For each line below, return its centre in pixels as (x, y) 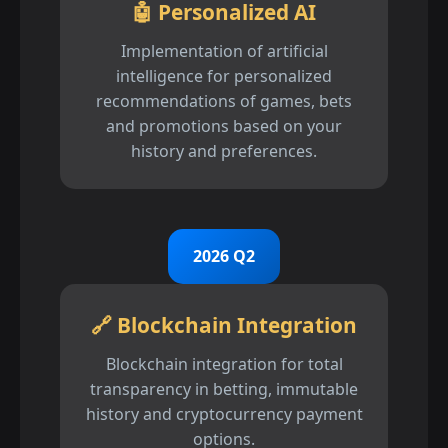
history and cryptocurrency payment (224, 414)
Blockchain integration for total (224, 364)
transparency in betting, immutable (224, 389)
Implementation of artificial (224, 51)
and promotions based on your (224, 126)
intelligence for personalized (224, 76)
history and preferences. (224, 151)
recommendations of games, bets (224, 101)
